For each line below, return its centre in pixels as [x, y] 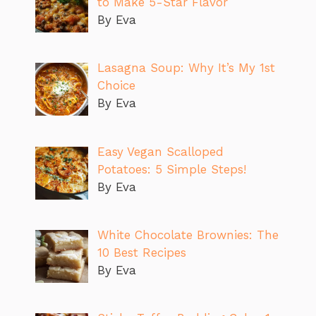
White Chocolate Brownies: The [188, 235]
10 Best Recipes [141, 252]
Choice [116, 86]
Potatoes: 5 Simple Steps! [171, 169]
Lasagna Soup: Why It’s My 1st [186, 68]
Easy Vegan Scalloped [160, 151]
